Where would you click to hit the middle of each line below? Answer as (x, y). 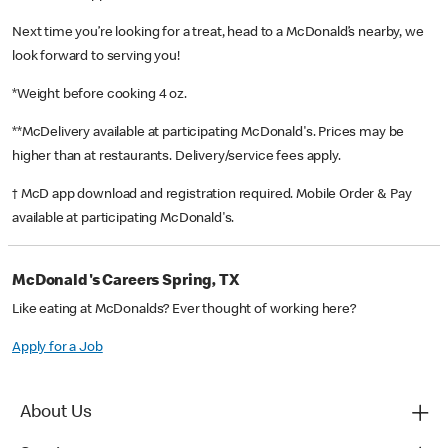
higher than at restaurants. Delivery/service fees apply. (178, 157)
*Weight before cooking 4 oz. (101, 95)
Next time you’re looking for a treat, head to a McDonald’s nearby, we (218, 33)
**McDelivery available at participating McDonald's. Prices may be (208, 133)
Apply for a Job (57, 348)
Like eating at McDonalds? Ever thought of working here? (184, 310)
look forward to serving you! (96, 57)
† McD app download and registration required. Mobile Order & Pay (212, 195)
